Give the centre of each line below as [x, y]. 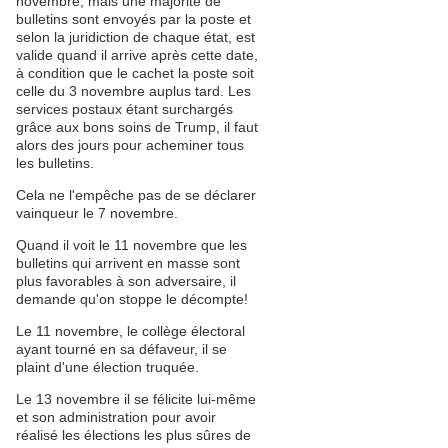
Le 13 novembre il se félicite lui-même [136, 399]
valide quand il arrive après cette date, [137, 55]
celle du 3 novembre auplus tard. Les [133, 91]
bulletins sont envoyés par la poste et [133, 19]
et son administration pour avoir [116, 417]
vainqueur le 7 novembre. [97, 213]
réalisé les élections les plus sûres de [133, 435]
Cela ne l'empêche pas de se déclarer [136, 195]
